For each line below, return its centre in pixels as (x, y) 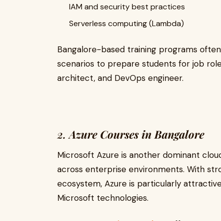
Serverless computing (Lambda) (127, 23)
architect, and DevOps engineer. (120, 78)
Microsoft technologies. (103, 198)
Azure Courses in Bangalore (137, 134)
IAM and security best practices (127, 7)
